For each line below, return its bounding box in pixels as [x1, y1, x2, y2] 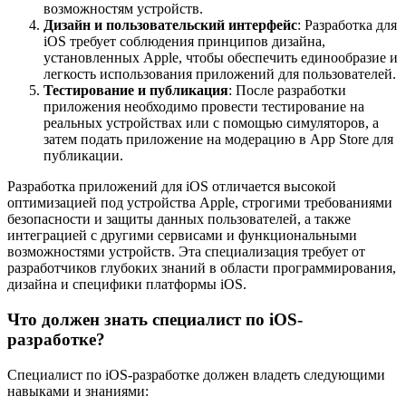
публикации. [43, 148, 123, 164]
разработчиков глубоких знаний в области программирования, [7, 260, 396, 276]
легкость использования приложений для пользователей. [43, 66, 396, 82]
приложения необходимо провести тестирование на [43, 99, 364, 115]
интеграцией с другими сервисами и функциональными [7, 227, 357, 244]
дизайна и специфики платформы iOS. [7, 276, 246, 293]
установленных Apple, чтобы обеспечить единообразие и [43, 50, 398, 66]
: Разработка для [297, 17, 397, 34]
